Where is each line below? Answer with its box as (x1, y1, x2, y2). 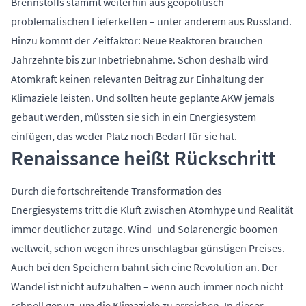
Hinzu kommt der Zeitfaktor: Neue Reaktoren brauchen (11, 33, 263, 48)
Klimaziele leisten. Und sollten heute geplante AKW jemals (11, 91, 275, 105)
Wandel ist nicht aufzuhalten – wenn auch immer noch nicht (11, 279, 283, 294)
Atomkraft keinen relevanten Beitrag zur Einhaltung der (11, 72, 264, 86)
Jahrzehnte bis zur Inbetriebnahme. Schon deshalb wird (11, 53, 268, 67)
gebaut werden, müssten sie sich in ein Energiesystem (11, 110, 256, 124)
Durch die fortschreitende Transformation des (11, 184, 222, 198)
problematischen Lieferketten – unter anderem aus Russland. (11, 14, 292, 29)
